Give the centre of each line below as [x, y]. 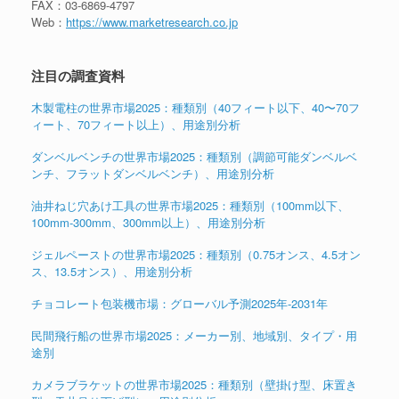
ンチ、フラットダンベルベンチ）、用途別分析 [153, 173]
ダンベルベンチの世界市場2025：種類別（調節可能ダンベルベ [194, 156]
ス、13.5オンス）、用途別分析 [112, 271]
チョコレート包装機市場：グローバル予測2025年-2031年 [179, 303]
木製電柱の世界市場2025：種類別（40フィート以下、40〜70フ [195, 107]
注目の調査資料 [78, 75]
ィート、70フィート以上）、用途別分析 [136, 124]
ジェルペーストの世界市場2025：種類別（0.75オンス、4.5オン [196, 254]
